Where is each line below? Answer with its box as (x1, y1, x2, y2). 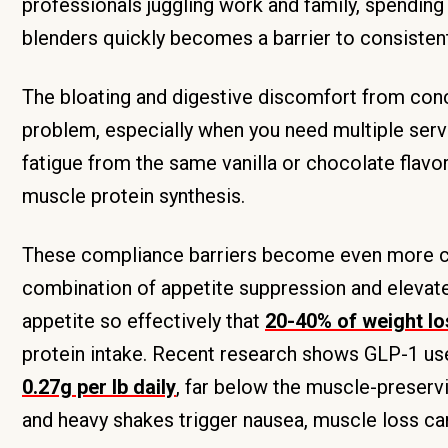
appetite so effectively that (22, 309, 265, 333)
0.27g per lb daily (22, 375, 176, 399)
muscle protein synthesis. (22, 184, 245, 208)
